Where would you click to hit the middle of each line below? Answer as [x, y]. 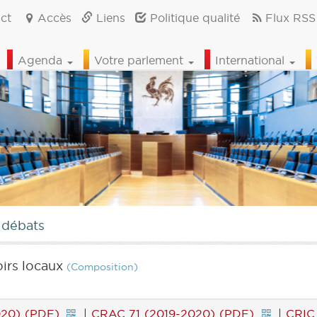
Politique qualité [193, 18]
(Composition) [102, 267]
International [252, 60]
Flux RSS [290, 18]
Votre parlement [140, 60]
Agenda [42, 60]
